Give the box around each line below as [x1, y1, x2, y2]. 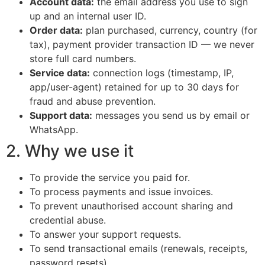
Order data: [30, 24, 83, 36]
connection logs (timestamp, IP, [90, 66, 234, 79]
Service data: [30, 66, 90, 79]
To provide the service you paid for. [30, 171, 190, 183]
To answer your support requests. [30, 228, 181, 240]
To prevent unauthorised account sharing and [30, 199, 233, 212]
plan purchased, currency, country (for [83, 24, 257, 36]
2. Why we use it [6, 140, 134, 161]
